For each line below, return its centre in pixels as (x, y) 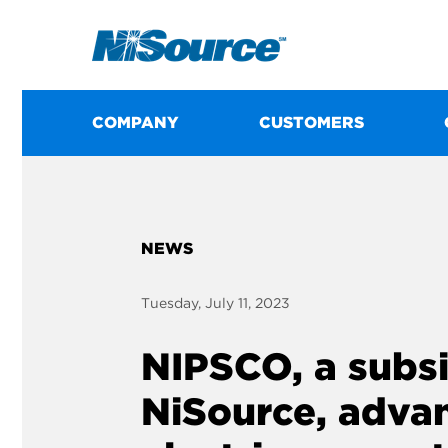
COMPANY (135, 122)
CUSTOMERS (311, 122)
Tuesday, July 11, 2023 (216, 303)
